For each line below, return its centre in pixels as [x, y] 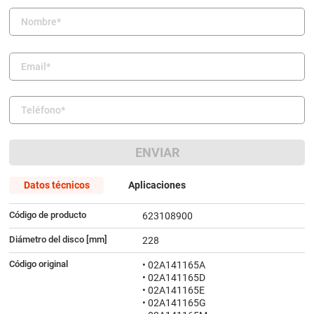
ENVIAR [157, 152]
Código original [38, 264]
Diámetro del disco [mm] [58, 239]
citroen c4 [55, 30]
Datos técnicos [56, 185]
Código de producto [47, 214]
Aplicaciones [157, 185]
